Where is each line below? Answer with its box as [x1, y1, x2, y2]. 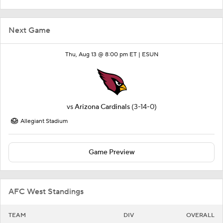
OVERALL [186, 211, 215, 219]
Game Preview [88, 147, 135, 157]
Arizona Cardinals [74, 102, 130, 111]
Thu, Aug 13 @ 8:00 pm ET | [65, 50, 142, 58]
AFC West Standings [8, 186, 84, 197]
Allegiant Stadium [20, 117, 68, 125]
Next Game [8, 25, 50, 35]
